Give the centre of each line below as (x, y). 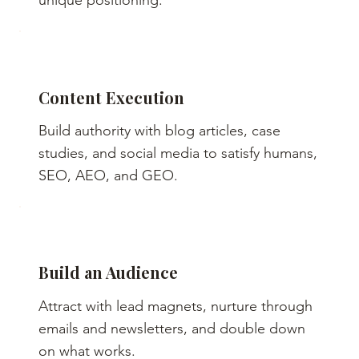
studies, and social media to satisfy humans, (178, 153)
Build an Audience (109, 272)
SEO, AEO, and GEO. (109, 176)
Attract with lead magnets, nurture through (176, 306)
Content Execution (112, 97)
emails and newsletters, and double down (172, 328)
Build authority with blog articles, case (160, 131)
